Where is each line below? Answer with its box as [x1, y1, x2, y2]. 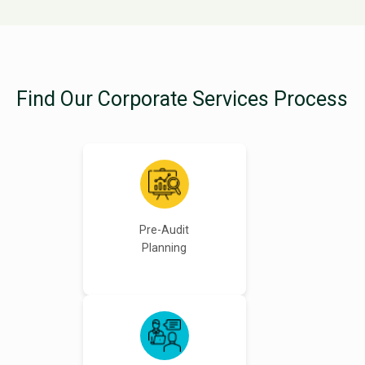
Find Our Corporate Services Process [16, 87, 349, 112]
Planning [142, 241, 187, 255]
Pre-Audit [139, 223, 190, 237]
